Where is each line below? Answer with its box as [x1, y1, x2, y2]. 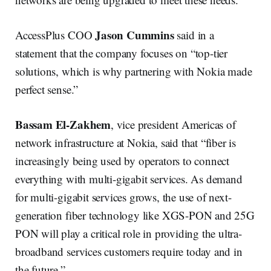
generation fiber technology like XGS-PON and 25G [15, 207, 255, 223]
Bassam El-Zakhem [15, 116, 111, 132]
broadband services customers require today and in [15, 243, 243, 259]
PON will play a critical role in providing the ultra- [15, 225, 242, 241]
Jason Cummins [95, 26, 174, 43]
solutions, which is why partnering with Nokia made [15, 63, 252, 79]
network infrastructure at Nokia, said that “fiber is [15, 134, 237, 150]
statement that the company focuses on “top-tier [15, 45, 228, 60]
